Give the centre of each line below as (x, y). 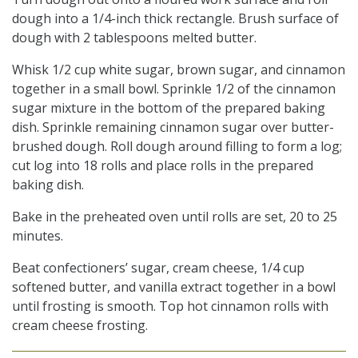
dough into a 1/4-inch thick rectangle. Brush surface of (175, 18)
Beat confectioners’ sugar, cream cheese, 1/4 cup (158, 267)
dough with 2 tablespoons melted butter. (134, 37)
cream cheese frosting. (80, 325)
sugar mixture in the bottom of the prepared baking (169, 107)
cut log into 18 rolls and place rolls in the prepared (163, 165)
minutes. (38, 235)
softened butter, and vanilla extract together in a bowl (174, 286)
